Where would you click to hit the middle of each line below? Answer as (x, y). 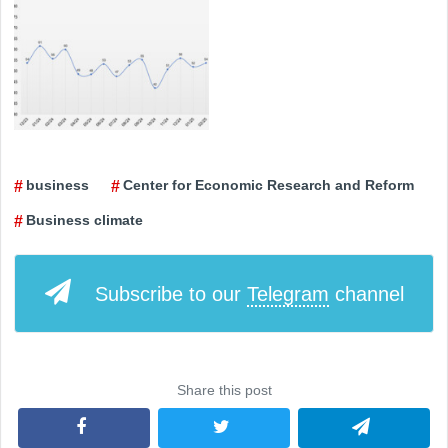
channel (366, 293)
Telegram (287, 293)
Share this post (224, 389)
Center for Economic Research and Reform (268, 184)
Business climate (84, 219)
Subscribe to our (170, 293)
